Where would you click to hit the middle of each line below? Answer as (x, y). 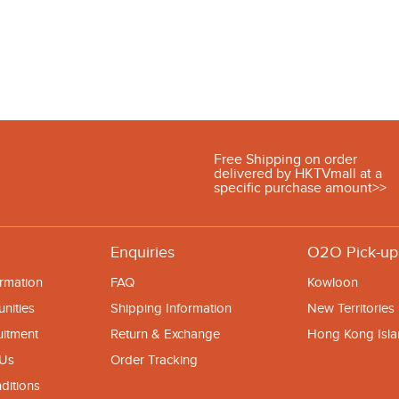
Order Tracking (154, 360)
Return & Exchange (165, 334)
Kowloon (333, 282)
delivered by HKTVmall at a (297, 173)
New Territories (351, 308)
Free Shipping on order (285, 159)
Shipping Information (171, 308)
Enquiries (142, 252)
